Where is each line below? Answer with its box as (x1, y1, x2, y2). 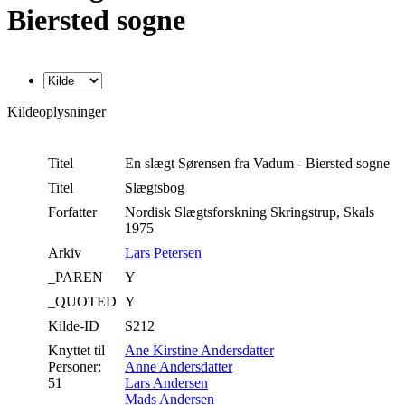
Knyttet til (48, 342, 105, 358)
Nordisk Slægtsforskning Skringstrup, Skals (125, 203, 374, 220)
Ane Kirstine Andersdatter (125, 342, 274, 358)
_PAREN (48, 268, 103, 285)
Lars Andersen (125, 374, 208, 391)
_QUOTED (48, 293, 117, 309)
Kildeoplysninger (7, 103, 106, 119)
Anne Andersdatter (125, 358, 232, 374)
